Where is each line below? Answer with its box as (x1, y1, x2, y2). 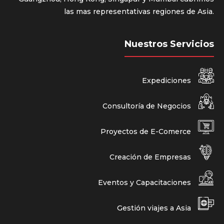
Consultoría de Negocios (102, 101, 193, 110)
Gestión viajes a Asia (117, 203, 193, 212)
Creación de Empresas (109, 152, 193, 161)
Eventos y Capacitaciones (98, 178, 193, 187)
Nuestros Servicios (124, 38, 214, 49)
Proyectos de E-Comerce (100, 127, 193, 136)
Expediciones (142, 76, 193, 85)
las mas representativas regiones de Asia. (64, 6, 214, 16)
